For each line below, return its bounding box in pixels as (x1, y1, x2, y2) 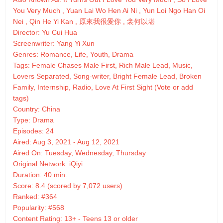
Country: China (13, 105, 60, 113)
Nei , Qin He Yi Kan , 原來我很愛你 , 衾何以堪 (13, 17, 155, 26)
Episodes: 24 (13, 127, 54, 135)
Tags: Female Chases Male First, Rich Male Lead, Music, (13, 61, 193, 70)
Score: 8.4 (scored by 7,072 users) (13, 182, 122, 190)
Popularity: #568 (13, 204, 64, 212)
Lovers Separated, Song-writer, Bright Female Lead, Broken (13, 72, 202, 81)
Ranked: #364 (13, 193, 57, 201)
